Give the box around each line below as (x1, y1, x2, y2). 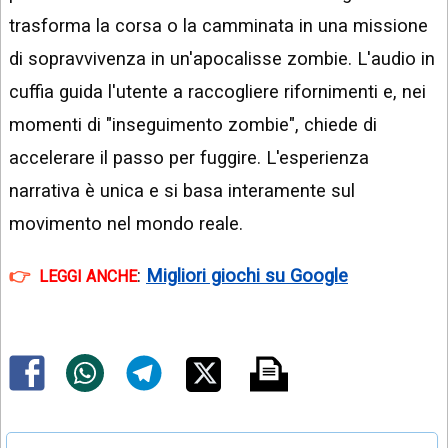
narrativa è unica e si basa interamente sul (9, 180, 355, 202)
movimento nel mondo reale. (9, 213, 243, 235)
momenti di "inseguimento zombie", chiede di (9, 114, 377, 136)
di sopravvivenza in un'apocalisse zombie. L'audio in (9, 48, 435, 70)
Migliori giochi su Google (146, 264, 348, 286)
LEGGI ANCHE (39, 266, 137, 286)
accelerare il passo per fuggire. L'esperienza (9, 147, 369, 169)
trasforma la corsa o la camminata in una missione (9, 15, 428, 37)
